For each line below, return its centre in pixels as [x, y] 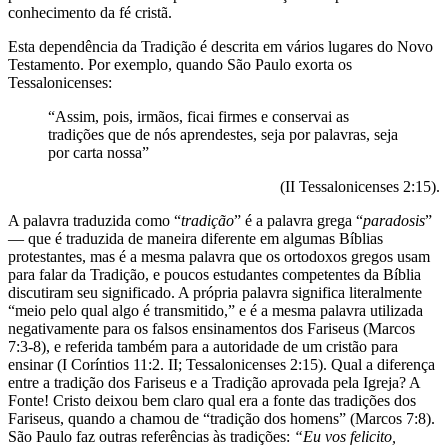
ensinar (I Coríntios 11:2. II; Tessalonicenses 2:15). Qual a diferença [221, 364]
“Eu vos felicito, [343, 436]
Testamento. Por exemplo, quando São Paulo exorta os [180, 64]
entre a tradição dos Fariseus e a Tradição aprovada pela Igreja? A [214, 382]
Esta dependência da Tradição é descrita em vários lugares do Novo [220, 46]
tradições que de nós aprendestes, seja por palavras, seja [223, 134]
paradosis [394, 220]
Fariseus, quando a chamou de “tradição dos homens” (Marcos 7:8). [221, 418]
